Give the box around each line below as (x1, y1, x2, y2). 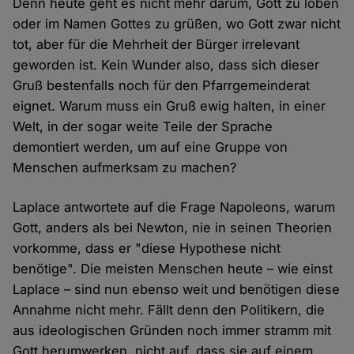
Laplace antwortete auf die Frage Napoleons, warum (13, 199, 336, 216)
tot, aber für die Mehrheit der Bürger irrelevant (13, 36, 300, 53)
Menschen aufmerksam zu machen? (13, 160, 237, 176)
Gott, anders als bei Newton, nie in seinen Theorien (13, 220, 333, 236)
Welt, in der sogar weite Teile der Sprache (13, 119, 273, 135)
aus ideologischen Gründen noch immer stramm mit (13, 322, 332, 339)
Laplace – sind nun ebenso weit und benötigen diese (13, 281, 341, 298)
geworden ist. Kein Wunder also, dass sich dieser (13, 57, 320, 73)
